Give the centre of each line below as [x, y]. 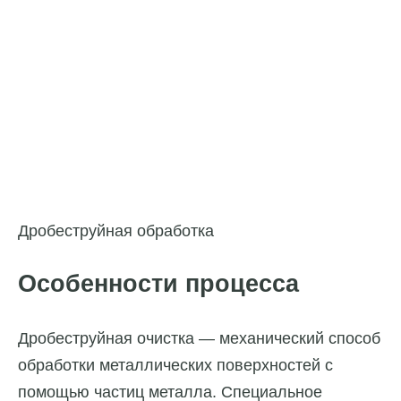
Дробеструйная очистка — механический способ [199, 338]
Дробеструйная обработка [116, 231]
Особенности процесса [158, 284]
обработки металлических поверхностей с [175, 365]
